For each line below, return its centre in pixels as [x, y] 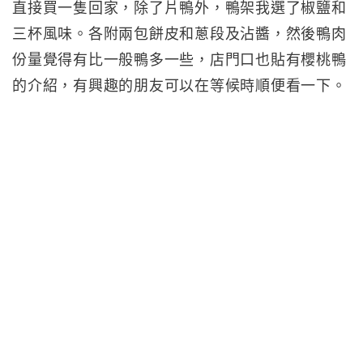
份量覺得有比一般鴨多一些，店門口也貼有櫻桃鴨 [179, 60]
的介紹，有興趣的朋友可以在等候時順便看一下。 [179, 86]
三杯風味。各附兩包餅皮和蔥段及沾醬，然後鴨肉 [179, 34]
